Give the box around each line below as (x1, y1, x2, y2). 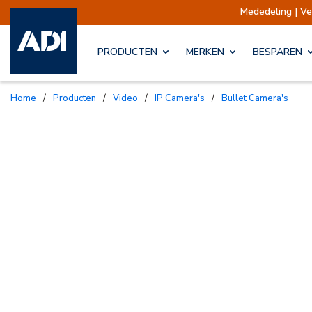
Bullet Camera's (228, 91, 288, 104)
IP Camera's (157, 91, 205, 104)
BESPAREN (253, 45, 302, 59)
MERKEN (186, 45, 224, 59)
